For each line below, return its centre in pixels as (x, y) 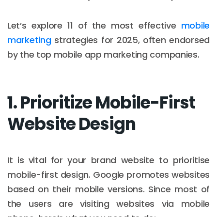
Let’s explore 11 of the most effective (94, 25)
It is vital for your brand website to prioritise (108, 160)
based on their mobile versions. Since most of (108, 189)
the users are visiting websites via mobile (108, 203)
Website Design (71, 124)
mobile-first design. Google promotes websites (108, 174)
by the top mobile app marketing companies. (103, 54)
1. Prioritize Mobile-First (101, 102)
